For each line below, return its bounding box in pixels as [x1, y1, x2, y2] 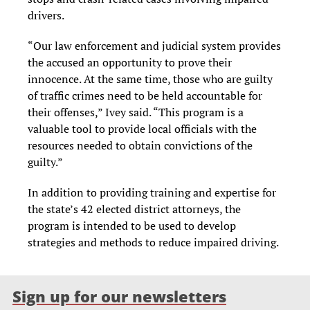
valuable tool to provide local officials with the [28, 121, 257, 137]
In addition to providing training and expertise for [28, 185, 276, 201]
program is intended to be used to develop [28, 218, 236, 234]
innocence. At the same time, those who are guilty [28, 71, 273, 87]
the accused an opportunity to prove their [28, 55, 232, 71]
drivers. [28, 8, 64, 24]
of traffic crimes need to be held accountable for [28, 88, 262, 104]
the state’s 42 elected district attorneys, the [28, 201, 241, 217]
